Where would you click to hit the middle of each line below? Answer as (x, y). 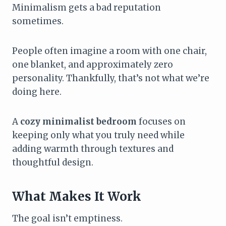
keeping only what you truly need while (98, 135)
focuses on (161, 121)
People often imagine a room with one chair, (109, 51)
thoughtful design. (53, 162)
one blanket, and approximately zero (93, 64)
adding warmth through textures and (93, 149)
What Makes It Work (77, 196)
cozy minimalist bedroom (78, 121)
